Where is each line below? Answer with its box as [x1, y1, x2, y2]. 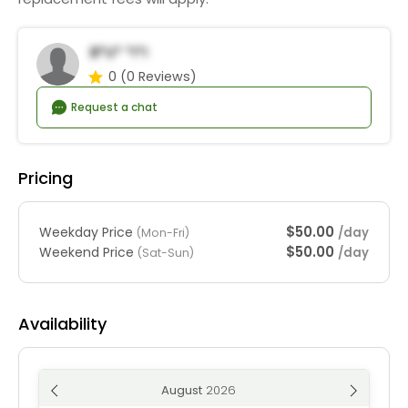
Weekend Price [39, 242, 138, 261]
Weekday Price [39, 222, 137, 241]
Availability [18, 312, 107, 336]
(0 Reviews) [120, 66, 197, 86]
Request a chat [68, 99, 158, 115]
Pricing [18, 167, 73, 190]
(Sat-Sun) [138, 244, 194, 260]
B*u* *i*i [90, 43, 148, 62]
